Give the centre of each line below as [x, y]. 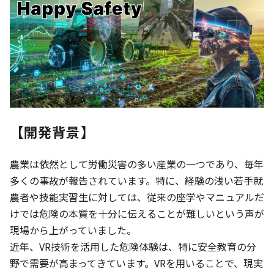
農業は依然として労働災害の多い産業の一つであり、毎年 [137, 164]
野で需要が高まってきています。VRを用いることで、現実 [136, 263]
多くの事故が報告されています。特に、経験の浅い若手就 [136, 180]
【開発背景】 [52, 131]
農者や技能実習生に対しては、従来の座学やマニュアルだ [137, 197]
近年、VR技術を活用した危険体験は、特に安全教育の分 [133, 246]
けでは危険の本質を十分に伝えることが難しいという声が [137, 213]
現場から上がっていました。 [73, 230]
